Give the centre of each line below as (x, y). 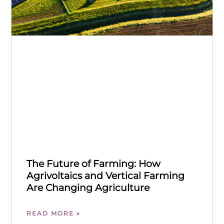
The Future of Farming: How (94, 164)
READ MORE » (54, 213)
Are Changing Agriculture (88, 188)
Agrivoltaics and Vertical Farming (106, 176)
